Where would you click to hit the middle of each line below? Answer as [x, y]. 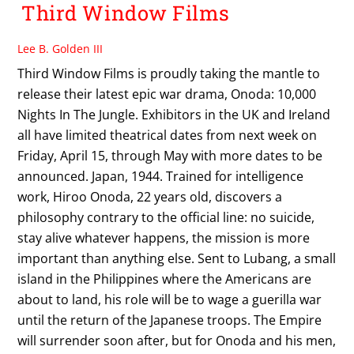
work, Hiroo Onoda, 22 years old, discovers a [150, 196]
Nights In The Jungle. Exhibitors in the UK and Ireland [174, 114]
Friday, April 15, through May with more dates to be [170, 155]
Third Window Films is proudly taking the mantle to [169, 73]
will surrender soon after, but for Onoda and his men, [177, 340]
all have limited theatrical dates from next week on [168, 135]
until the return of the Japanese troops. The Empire [170, 320]
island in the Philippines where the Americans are [165, 279]
